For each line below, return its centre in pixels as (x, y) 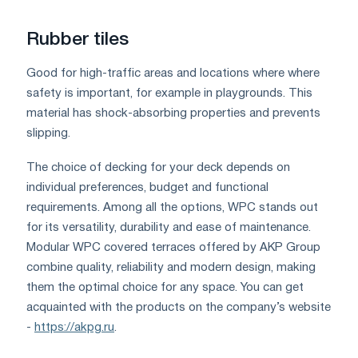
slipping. (48, 133)
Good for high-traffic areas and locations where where (173, 73)
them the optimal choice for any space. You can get (165, 287)
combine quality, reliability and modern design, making (171, 267)
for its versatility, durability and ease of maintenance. (169, 227)
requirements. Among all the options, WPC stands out (172, 207)
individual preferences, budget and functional (147, 187)
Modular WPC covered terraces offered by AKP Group (173, 247)
